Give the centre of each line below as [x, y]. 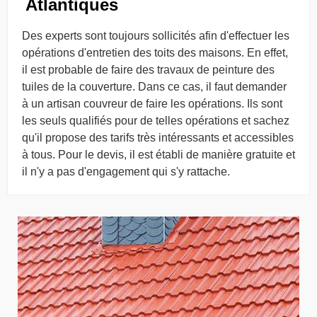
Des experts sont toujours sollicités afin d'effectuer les [156, 36]
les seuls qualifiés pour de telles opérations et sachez [156, 121]
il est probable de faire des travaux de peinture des [148, 70]
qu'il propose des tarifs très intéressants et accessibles [158, 138]
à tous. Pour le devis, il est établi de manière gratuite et [158, 155]
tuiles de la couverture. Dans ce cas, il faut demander [154, 87]
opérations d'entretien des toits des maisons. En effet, [155, 53]
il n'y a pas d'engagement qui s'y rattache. [126, 172]
